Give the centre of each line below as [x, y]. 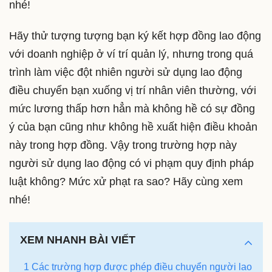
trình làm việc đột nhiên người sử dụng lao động [126, 73]
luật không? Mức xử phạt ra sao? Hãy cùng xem [126, 182]
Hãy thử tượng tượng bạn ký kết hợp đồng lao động [135, 36]
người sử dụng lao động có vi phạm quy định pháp [131, 164]
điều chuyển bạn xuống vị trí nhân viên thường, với [133, 91]
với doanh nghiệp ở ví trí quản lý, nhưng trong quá [131, 54]
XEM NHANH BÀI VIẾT [78, 240]
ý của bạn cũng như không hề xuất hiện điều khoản [133, 127]
